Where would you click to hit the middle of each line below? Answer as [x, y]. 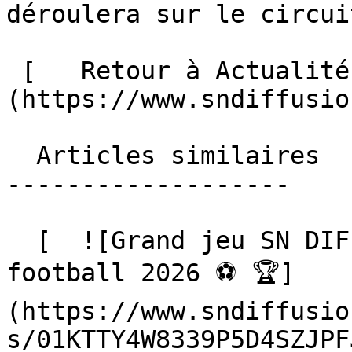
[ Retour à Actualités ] [14, 71]
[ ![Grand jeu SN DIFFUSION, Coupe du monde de [21, 240]
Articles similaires [21, 156]
